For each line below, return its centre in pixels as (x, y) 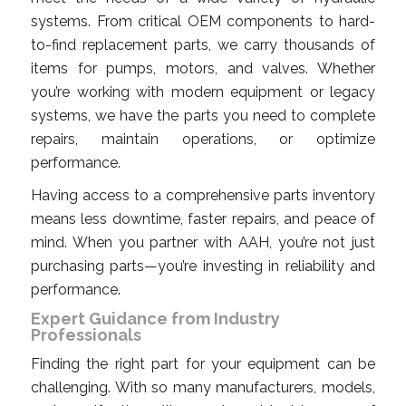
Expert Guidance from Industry (155, 318)
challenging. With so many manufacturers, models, (203, 387)
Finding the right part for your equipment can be (203, 363)
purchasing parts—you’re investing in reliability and (203, 266)
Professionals (86, 334)
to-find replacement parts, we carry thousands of (203, 44)
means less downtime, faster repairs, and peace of (203, 218)
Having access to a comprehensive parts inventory (203, 195)
